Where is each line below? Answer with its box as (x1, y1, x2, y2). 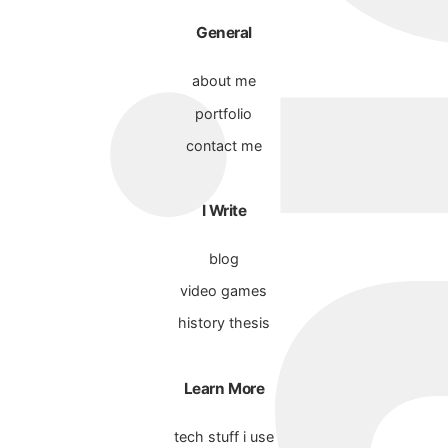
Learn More (183, 379, 265, 399)
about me (191, 72, 256, 90)
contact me (185, 137, 262, 155)
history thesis (177, 314, 270, 332)
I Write (201, 201, 247, 221)
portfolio (195, 105, 253, 123)
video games (180, 282, 268, 300)
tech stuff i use (173, 428, 274, 446)
